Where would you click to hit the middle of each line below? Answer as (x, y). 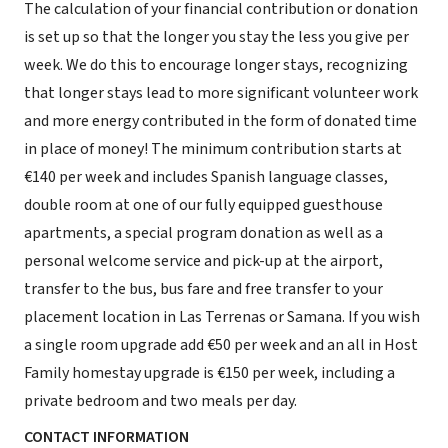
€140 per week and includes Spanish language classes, (206, 177)
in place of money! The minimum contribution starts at (213, 149)
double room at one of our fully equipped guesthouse (203, 205)
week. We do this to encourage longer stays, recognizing (216, 65)
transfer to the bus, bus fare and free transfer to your (203, 289)
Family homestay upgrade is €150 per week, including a (209, 373)
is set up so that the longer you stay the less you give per (216, 37)
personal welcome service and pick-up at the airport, (203, 261)
